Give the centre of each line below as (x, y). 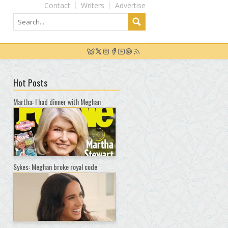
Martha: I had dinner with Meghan (57, 102)
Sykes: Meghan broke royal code (55, 167)
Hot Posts (30, 82)
